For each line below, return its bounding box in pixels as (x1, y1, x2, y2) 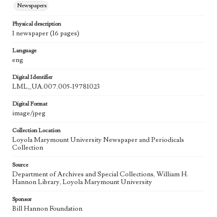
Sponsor (12, 196, 31, 203)
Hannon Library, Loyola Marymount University (12, 178, 152, 187)
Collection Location (12, 127, 61, 135)
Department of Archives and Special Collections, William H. (12, 170, 188, 179)
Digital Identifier (12, 74, 52, 81)
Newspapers (17, 2, 46, 10)
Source (12, 161, 28, 169)
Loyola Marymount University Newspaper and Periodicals (12, 136, 184, 145)
